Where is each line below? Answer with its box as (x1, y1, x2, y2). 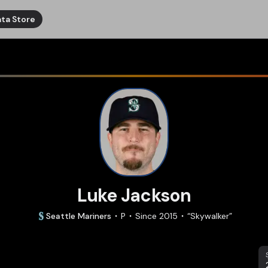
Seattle (45, 211, 75, 221)
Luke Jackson (77, 184, 191, 207)
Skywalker (190, 211, 229, 221)
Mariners (77, 211, 111, 221)
